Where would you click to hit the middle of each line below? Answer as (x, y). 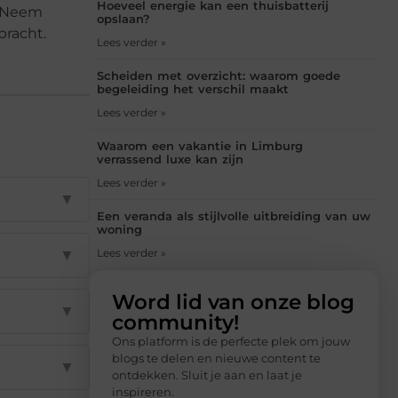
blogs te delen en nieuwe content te (216, 358)
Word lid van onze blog (233, 302)
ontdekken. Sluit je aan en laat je (207, 374)
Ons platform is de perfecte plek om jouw (231, 341)
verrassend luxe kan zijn (170, 159)
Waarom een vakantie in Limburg (200, 145)
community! (175, 322)
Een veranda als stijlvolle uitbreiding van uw (234, 215)
